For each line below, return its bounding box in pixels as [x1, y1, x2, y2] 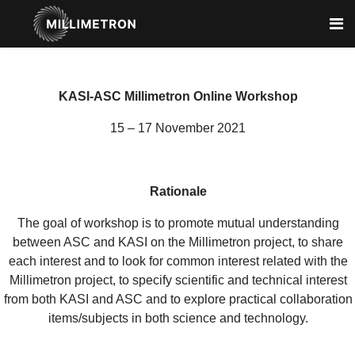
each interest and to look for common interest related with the [8, 254, 348, 268]
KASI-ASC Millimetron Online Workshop [58, 90, 298, 103]
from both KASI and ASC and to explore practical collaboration [3, 292, 353, 306]
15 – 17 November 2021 [110, 121, 246, 135]
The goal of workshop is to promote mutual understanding [17, 216, 339, 230]
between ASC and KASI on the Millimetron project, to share [13, 235, 343, 249]
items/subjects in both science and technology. [48, 311, 308, 325]
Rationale [149, 185, 207, 198]
